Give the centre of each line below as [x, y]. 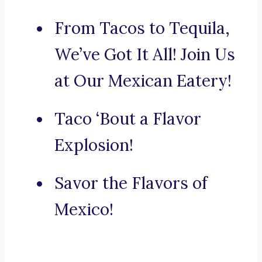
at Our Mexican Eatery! [143, 81]
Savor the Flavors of [131, 183]
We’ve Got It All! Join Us [145, 55]
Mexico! [84, 210]
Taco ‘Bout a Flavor [128, 119]
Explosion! [94, 145]
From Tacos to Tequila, [142, 28]
